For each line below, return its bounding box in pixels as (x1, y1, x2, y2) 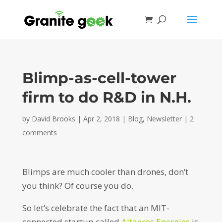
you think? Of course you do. (22, 180, 133, 191)
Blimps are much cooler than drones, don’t (22, 166, 188, 177)
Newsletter (146, 114, 182, 123)
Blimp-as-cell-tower (22, 69, 176, 87)
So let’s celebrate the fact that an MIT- (22, 202, 169, 214)
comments (22, 128, 57, 137)
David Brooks (31, 114, 75, 123)
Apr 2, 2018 (83, 114, 120, 123)
